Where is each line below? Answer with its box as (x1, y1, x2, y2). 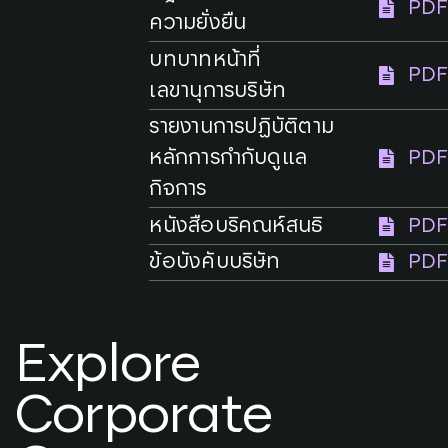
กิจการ (149, 179, 207, 200)
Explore (15, 338, 201, 391)
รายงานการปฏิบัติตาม (149, 117, 335, 138)
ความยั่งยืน (149, 13, 247, 34)
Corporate (15, 389, 272, 442)
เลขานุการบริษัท (149, 80, 287, 101)
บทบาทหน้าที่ (149, 49, 262, 70)
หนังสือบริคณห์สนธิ (149, 215, 324, 236)
